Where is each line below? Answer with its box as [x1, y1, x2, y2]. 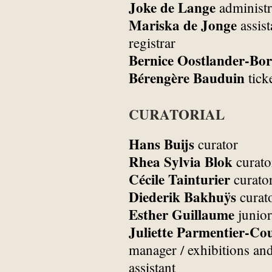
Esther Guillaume [129, 204, 234, 225]
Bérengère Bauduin [129, 67, 245, 88]
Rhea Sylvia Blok [129, 151, 233, 172]
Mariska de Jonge [129, 14, 237, 35]
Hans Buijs [129, 134, 194, 155]
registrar [129, 33, 175, 52]
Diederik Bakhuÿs [129, 186, 236, 208]
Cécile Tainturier [129, 169, 230, 190]
